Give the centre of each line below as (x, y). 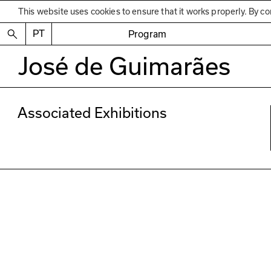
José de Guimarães (124, 66)
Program (148, 34)
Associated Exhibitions (92, 113)
